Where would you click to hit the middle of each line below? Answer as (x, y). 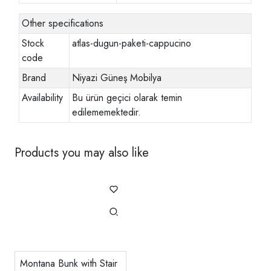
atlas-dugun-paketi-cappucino (132, 43)
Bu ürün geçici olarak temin (127, 97)
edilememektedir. (107, 112)
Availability (43, 97)
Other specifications (63, 23)
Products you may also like (82, 152)
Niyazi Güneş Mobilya (117, 77)
